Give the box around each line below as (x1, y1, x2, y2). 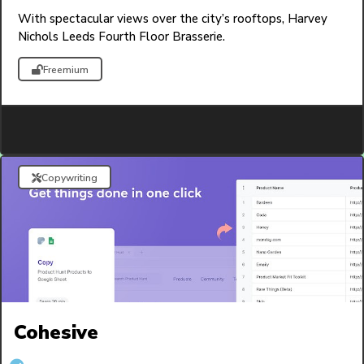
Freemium (43, 63, 89, 77)
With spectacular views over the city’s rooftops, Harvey (18, 11, 327, 28)
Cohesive (14, 319, 98, 346)
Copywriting (41, 171, 97, 185)
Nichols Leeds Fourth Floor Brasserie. (18, 28, 225, 45)
